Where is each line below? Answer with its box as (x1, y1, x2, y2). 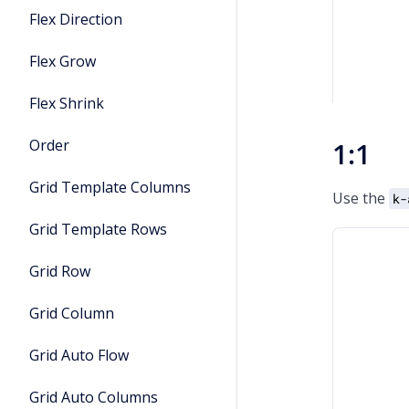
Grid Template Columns (29, 177, 191, 197)
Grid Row (29, 261, 90, 281)
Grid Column (29, 303, 114, 323)
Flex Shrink (29, 93, 104, 113)
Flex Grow (29, 51, 96, 71)
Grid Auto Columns (29, 387, 158, 407)
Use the (332, 188, 389, 208)
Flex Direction (29, 9, 122, 29)
